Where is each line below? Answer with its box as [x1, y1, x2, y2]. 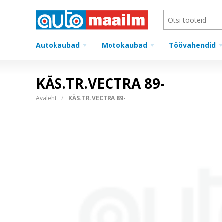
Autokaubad [36, 40, 80, 50]
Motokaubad [102, 40, 147, 50]
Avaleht [36, 94, 56, 102]
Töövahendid [169, 40, 216, 50]
